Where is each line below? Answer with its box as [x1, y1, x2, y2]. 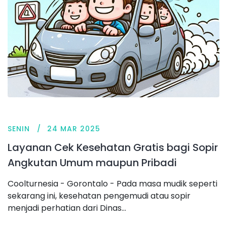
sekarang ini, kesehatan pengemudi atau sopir [8, 190, 191, 202]
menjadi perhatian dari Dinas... [8, 202, 126, 214]
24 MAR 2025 [47, 123, 100, 134]
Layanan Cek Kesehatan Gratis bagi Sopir [8, 140, 218, 155]
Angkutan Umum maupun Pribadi [8, 155, 177, 170]
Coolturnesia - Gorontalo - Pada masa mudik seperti [8, 177, 217, 190]
